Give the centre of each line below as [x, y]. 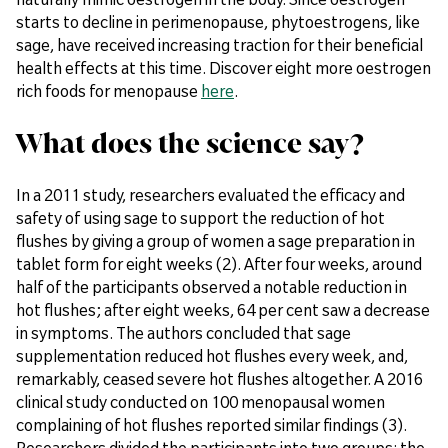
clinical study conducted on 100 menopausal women [200, 401]
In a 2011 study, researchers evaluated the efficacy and [210, 194]
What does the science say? [190, 143]
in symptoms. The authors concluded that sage [183, 332]
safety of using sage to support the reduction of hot [200, 217]
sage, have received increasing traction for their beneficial [219, 44]
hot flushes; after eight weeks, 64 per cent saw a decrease [223, 309]
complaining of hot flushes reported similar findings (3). [211, 424]
